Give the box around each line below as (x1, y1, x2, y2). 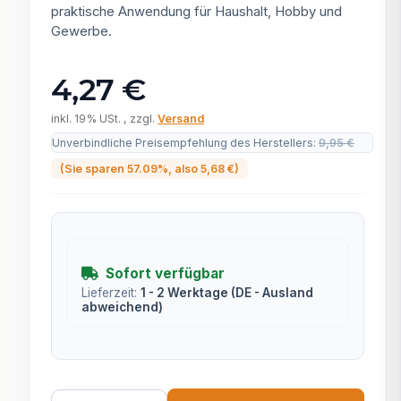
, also (168, 161, 200, 175)
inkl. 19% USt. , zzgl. (51, 111, 158, 125)
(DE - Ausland (231, 285, 313, 300)
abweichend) (81, 299, 163, 314)
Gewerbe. (51, 22, 112, 39)
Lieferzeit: (81, 285, 141, 300)
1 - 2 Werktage (141, 285, 231, 300)
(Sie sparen (60, 161, 127, 175)
